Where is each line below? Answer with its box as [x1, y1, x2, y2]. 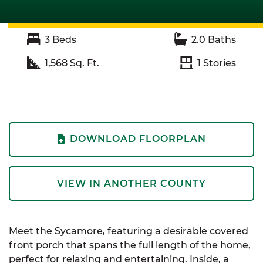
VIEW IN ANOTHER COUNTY [57, 177, 206, 189]
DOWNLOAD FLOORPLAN [69, 133, 206, 145]
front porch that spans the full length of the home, [9, 240, 251, 251]
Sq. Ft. [68, 58, 99, 69]
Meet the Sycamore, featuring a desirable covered [9, 225, 248, 237]
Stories [201, 58, 236, 69]
